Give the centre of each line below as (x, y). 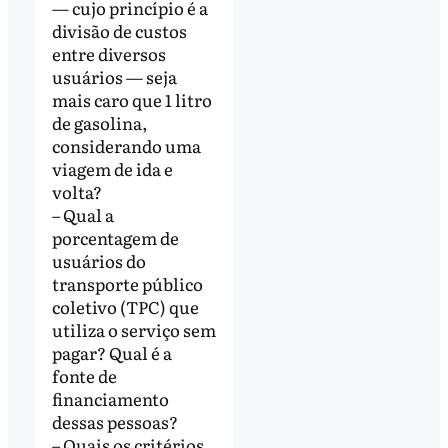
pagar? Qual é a (111, 353)
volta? (76, 192)
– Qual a (82, 215)
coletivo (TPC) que (125, 307)
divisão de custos (119, 31)
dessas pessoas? (114, 422)
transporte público (127, 284)
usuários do (98, 261)
